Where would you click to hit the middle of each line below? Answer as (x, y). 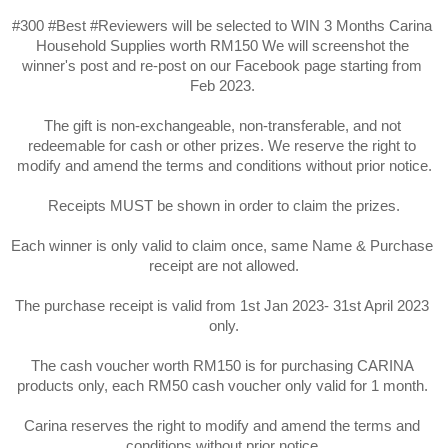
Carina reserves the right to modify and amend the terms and (222, 425)
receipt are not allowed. (224, 265)
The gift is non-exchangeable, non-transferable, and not (222, 125)
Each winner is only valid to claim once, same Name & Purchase (222, 245)
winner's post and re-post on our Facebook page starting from (222, 65)
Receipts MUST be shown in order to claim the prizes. (224, 205)
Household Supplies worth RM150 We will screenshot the (222, 45)
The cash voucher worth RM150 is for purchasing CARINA (222, 365)
